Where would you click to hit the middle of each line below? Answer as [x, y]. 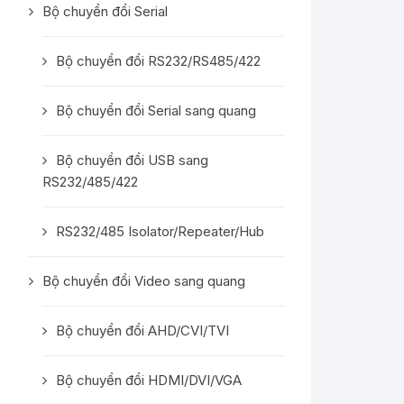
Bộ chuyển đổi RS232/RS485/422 [158, 61]
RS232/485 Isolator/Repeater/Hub [160, 231]
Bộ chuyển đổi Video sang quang [144, 281]
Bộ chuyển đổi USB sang [132, 160]
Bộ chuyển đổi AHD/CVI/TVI [142, 331]
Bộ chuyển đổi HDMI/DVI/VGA [149, 380]
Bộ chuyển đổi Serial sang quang [156, 110]
